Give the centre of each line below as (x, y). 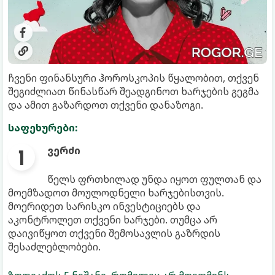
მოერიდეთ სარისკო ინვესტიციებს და (104, 206)
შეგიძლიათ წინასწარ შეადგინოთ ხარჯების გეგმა (134, 91)
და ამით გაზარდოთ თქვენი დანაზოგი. (106, 105)
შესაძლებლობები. (54, 246)
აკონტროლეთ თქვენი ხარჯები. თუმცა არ (113, 219)
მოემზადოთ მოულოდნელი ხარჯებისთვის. (116, 192)
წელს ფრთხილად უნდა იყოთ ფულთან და (154, 179)
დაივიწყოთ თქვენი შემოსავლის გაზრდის (114, 233)
